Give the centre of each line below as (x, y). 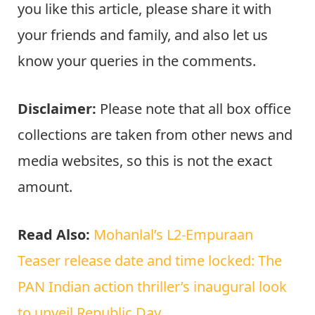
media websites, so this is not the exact (145, 161)
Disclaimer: (57, 109)
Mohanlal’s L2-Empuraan (173, 235)
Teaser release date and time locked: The (150, 261)
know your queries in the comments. (137, 61)
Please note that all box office (194, 109)
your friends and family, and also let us (143, 35)
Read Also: (56, 235)
